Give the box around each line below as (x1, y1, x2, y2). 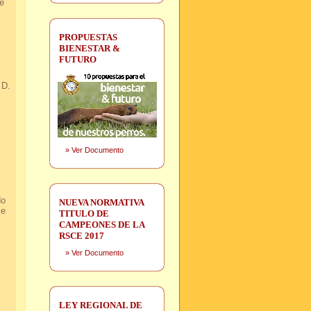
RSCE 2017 (59, 230, 104, 241)
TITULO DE (59, 208, 109, 219)
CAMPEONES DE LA (59, 219, 144, 230)
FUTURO (59, 54, 96, 65)
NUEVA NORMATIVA (59, 197, 144, 208)
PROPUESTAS (59, 32, 117, 42)
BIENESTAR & (59, 43, 120, 53)
